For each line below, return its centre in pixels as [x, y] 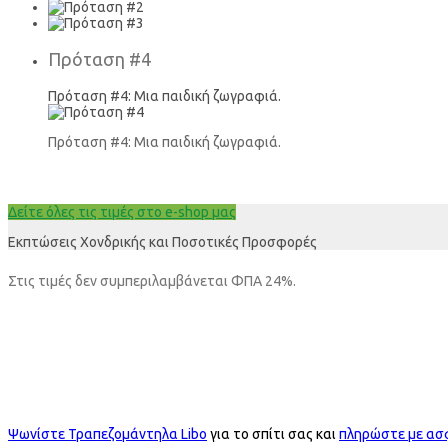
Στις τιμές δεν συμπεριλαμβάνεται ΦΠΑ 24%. [152, 281]
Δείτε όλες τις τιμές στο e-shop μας [122, 211]
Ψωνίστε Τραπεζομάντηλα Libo [107, 434]
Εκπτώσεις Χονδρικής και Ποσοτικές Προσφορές [162, 241]
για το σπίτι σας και [273, 434]
